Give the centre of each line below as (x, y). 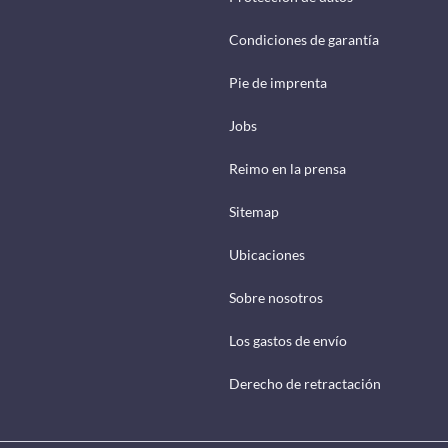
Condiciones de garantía (304, 40)
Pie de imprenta (278, 83)
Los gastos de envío (288, 341)
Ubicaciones (267, 255)
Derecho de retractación (305, 384)
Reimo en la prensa (287, 169)
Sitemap (254, 212)
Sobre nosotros (276, 298)
